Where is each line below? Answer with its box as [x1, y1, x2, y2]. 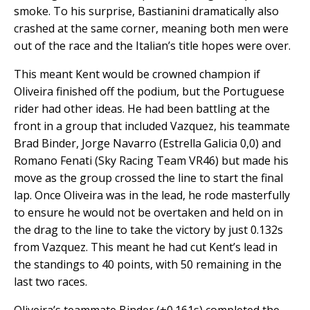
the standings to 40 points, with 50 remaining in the [14, 257, 282, 273]
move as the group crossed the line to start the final [14, 170, 283, 186]
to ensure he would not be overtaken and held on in [14, 205, 283, 221]
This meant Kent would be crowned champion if [14, 66, 260, 82]
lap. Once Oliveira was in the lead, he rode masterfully [14, 188, 290, 203]
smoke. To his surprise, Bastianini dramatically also [14, 3, 279, 19]
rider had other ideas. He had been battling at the [14, 101, 270, 117]
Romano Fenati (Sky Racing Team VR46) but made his [14, 153, 289, 169]
